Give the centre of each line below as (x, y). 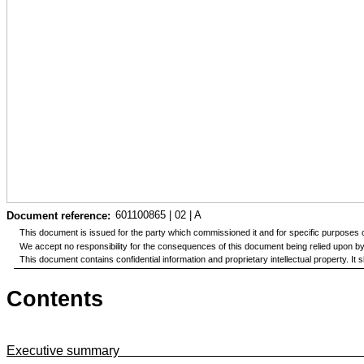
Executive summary (63, 350)
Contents (55, 299)
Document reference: (58, 216)
